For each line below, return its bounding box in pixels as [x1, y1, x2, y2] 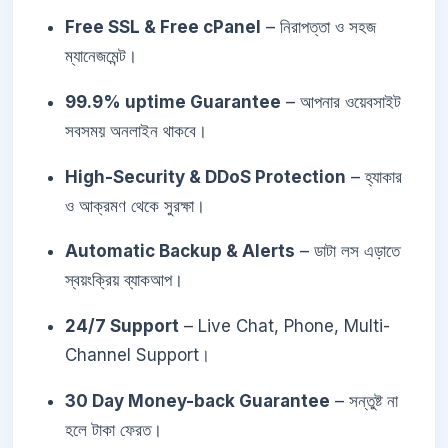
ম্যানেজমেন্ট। [65, 46, 137, 67]
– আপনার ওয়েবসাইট [281, 91, 401, 112]
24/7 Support [65, 316, 179, 337]
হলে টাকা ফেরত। [65, 420, 162, 441]
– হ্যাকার [346, 166, 402, 187]
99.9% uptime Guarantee [65, 91, 281, 112]
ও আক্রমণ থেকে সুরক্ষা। [65, 195, 205, 216]
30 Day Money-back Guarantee [65, 391, 330, 412]
